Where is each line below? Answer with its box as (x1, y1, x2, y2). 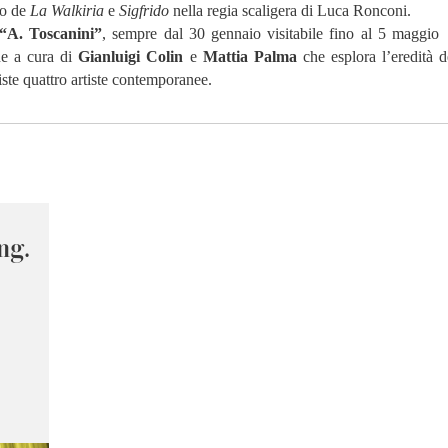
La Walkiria (30, 2, 104, 19)
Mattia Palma (202, 48, 297, 65)
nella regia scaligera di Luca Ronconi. (169, 2, 411, 19)
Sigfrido (119, 2, 169, 19)
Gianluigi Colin (78, 48, 184, 65)
